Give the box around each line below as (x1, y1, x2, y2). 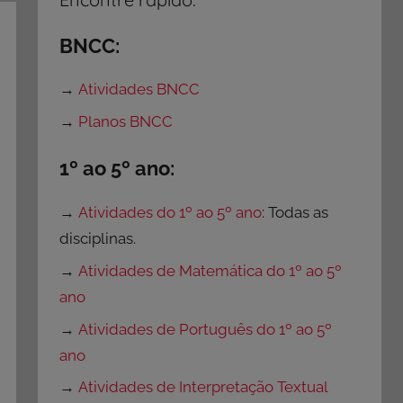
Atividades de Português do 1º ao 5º (78, 319, 333, 338)
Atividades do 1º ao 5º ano (78, 203, 263, 222)
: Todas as (262, 203, 329, 222)
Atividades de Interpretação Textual (78, 378, 329, 397)
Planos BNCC (78, 112, 174, 131)
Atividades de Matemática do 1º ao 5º (78, 261, 343, 280)
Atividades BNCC (78, 80, 201, 99)
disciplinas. (59, 229, 137, 248)
